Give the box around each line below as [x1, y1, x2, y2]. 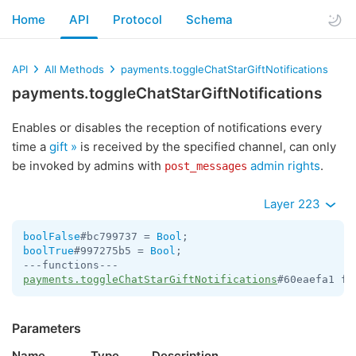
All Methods [44, 63, 104, 75]
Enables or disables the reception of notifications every [12, 120, 322, 135]
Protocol [113, 11, 162, 27]
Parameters [12, 320, 81, 336]
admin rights [250, 158, 320, 173]
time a [12, 139, 49, 154]
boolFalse [23, 230, 80, 242]
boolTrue [23, 245, 74, 257]
